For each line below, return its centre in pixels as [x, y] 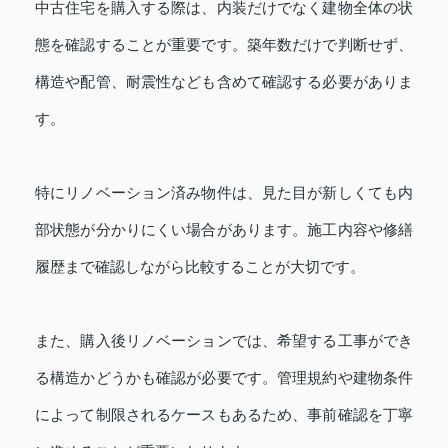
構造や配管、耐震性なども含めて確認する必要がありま [224, 81]
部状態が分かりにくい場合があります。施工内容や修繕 [224, 229]
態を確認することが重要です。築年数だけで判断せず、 [224, 44]
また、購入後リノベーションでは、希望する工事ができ [224, 340]
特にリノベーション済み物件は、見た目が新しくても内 [224, 192]
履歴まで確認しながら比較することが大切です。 [200, 266]
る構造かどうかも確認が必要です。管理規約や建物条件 [224, 377]
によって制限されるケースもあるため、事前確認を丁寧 [224, 414]
